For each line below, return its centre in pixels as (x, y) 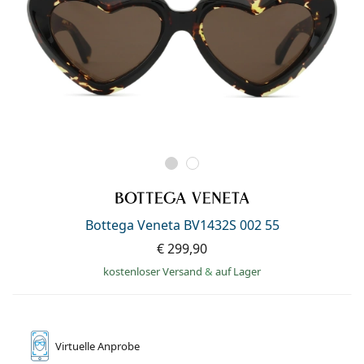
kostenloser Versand (154, 272)
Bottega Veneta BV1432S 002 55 (182, 225)
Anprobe (119, 347)
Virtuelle (76, 347)
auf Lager (238, 272)
